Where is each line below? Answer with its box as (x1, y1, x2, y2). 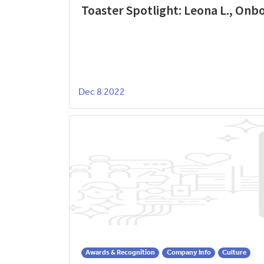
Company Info (166, 245, 211, 259)
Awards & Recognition (85, 245, 156, 259)
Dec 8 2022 (78, 82, 125, 101)
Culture (222, 245, 246, 259)
